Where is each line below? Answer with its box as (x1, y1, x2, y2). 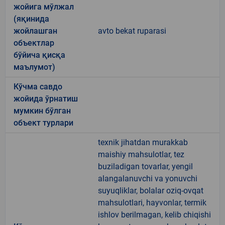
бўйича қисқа (14, 50, 65, 60)
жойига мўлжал (14, 2, 74, 12)
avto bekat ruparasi (98, 26, 166, 36)
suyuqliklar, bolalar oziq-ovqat (98, 185, 203, 195)
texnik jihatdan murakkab (98, 137, 188, 147)
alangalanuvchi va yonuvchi (98, 173, 197, 183)
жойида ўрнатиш (14, 93, 78, 103)
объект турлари (14, 118, 73, 128)
